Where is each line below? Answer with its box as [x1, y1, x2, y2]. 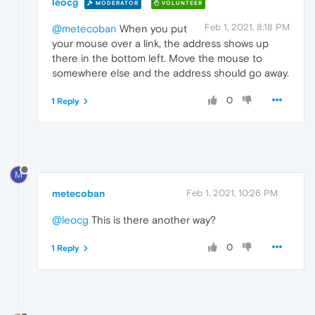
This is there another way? [89, 214, 216, 226]
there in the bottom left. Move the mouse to [52, 52, 262, 65]
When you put [117, 22, 187, 35]
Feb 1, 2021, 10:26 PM [186, 188, 278, 199]
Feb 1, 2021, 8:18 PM [205, 22, 290, 33]
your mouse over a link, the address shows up [52, 37, 269, 50]
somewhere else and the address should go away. [52, 67, 289, 79]
